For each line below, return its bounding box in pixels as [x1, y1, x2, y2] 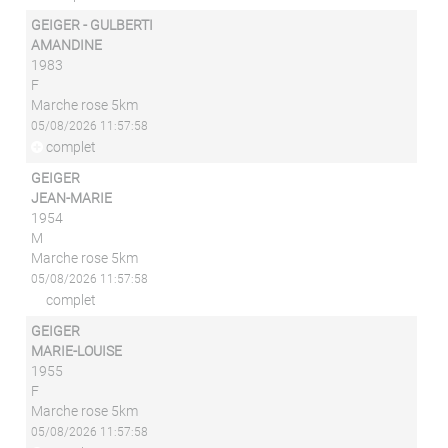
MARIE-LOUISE [31, 343, 123, 359]
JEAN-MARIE [31, 190, 113, 206]
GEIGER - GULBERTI [31, 17, 154, 33]
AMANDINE [31, 37, 103, 53]
